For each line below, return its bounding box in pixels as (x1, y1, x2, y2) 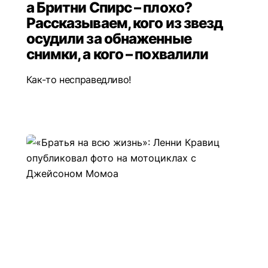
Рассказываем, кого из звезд (26, 14, 223, 32)
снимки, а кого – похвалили (26, 45, 209, 63)
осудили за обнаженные (26, 30, 191, 48)
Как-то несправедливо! (26, 74, 131, 86)
